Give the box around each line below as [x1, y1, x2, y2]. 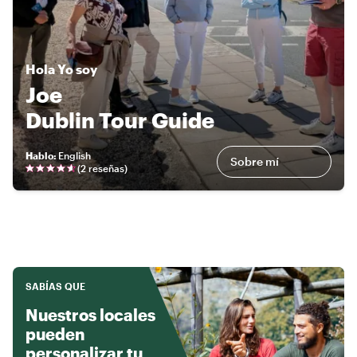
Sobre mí [230, 154, 279, 168]
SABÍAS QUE [25, 280, 85, 292]
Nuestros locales [25, 304, 155, 324]
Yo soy [57, 61, 97, 76]
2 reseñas [80, 162, 124, 174]
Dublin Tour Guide [25, 107, 214, 132]
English [58, 149, 91, 161]
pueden [25, 324, 84, 343]
